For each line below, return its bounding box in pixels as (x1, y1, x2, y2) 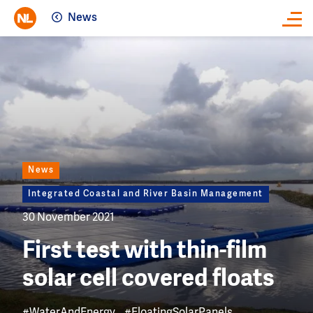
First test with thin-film (22, 240, 267, 263)
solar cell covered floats (22, 268, 275, 291)
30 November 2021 (22, 212, 115, 224)
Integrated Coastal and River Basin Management (28, 190, 263, 199)
